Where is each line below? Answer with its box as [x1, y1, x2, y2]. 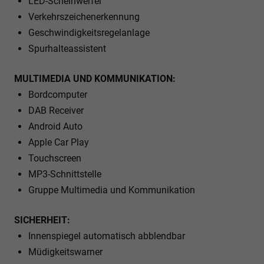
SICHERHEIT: [14, 214, 70, 226]
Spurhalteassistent [28, 43, 106, 55]
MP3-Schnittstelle [28, 169, 101, 180]
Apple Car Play [28, 137, 89, 148]
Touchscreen [28, 153, 81, 164]
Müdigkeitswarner [28, 246, 103, 258]
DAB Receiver [28, 105, 84, 117]
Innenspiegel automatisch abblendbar [28, 230, 185, 242]
